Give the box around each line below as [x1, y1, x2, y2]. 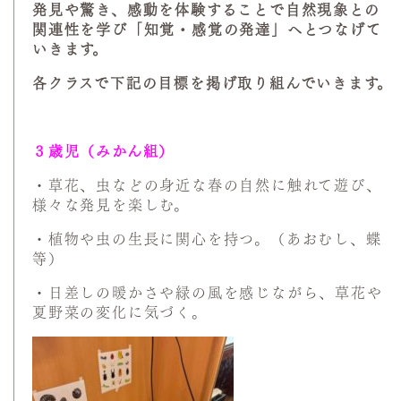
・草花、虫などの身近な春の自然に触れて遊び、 [32, 178, 382, 192]
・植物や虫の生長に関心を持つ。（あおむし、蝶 [32, 232, 382, 246]
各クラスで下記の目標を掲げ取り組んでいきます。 [32, 76, 393, 90]
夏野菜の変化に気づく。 [32, 305, 208, 320]
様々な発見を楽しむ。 [32, 198, 190, 212]
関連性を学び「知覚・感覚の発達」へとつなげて [32, 22, 382, 37]
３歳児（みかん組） [32, 144, 175, 158]
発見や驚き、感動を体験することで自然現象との [32, 3, 380, 17]
